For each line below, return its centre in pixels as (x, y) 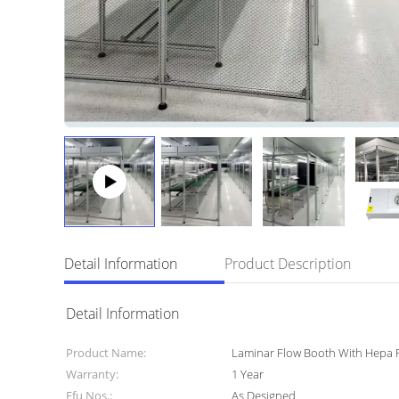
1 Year (248, 374)
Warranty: (92, 374)
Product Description (288, 264)
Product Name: (106, 353)
